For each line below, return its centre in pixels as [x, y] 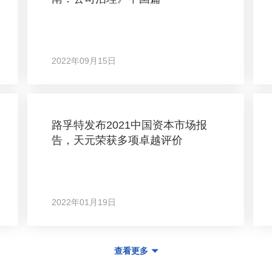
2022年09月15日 [84, 61]
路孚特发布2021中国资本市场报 [130, 125]
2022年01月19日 [84, 202]
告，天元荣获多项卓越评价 [117, 140]
